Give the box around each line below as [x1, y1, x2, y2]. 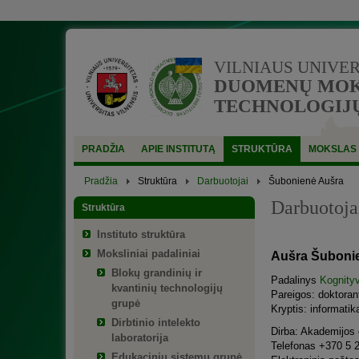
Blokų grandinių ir [111, 267, 202, 279]
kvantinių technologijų [111, 282, 223, 294]
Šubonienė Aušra [268, 175, 344, 186]
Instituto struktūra [97, 228, 185, 240]
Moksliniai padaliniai [97, 248, 200, 260]
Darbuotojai [197, 175, 248, 186]
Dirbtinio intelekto [111, 317, 200, 329]
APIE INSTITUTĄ [141, 143, 216, 155]
